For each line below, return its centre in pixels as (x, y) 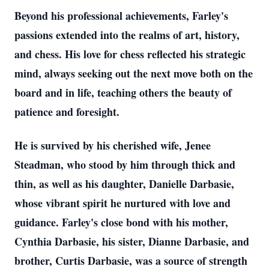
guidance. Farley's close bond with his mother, (121, 222)
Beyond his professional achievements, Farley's (121, 16)
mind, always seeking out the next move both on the (134, 73)
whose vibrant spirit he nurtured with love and (122, 203)
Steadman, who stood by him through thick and (125, 165)
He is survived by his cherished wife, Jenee (113, 145)
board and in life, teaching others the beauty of (123, 92)
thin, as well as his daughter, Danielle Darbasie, (124, 184)
